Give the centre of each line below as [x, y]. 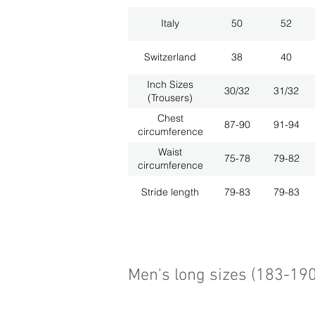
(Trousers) [170, 97]
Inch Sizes [170, 84]
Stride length [170, 192]
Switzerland [170, 57]
